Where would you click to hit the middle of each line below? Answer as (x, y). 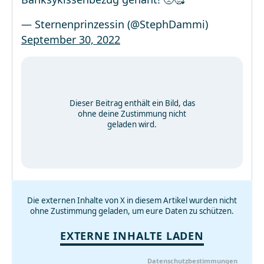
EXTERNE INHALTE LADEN (132, 236)
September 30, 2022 (71, 39)
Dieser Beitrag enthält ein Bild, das (132, 103)
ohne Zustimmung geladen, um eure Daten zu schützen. (132, 211)
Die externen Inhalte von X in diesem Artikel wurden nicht (132, 200)
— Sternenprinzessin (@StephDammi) (115, 24)
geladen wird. (132, 124)
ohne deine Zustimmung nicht (132, 114)
